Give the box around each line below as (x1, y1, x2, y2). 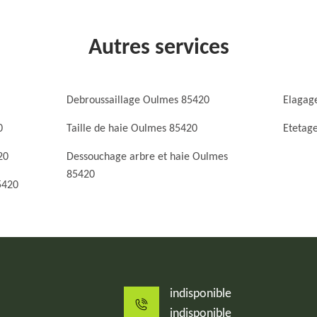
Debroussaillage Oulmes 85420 (67, 95, 210, 106)
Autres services (88, 37, 229, 59)
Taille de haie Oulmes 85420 (67, 123, 198, 134)
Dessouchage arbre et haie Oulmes (67, 151, 229, 163)
